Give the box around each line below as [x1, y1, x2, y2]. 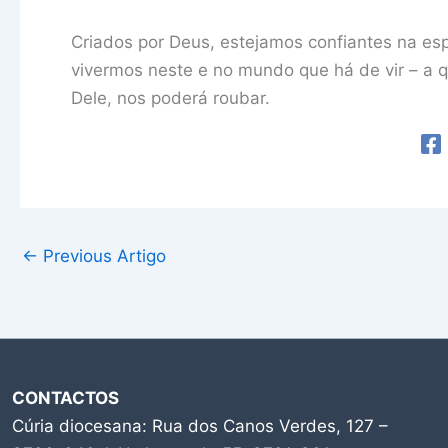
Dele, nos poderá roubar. [71, 87, 270, 108]
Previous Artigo [38, 245, 166, 266]
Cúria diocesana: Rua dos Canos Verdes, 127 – [12, 416, 388, 436]
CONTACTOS [12, 388, 119, 408]
